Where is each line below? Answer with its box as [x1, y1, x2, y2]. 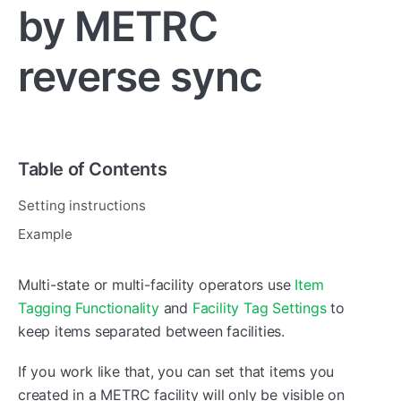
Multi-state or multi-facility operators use [18, 275, 295, 294]
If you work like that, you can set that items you [18, 362, 335, 380]
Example [18, 225, 73, 243]
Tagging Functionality [18, 298, 159, 317]
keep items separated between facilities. [18, 321, 285, 340]
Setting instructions [18, 196, 146, 214]
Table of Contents [18, 158, 167, 180]
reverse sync [18, 51, 262, 102]
